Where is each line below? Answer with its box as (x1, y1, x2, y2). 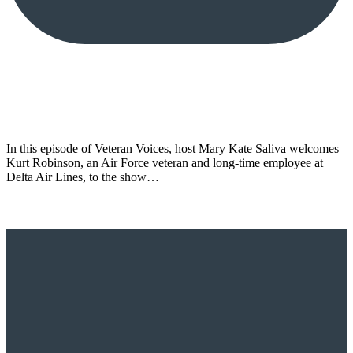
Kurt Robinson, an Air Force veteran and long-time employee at (6, 155, 323, 169)
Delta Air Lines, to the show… (6, 169, 159, 184)
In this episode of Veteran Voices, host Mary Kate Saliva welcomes (6, 141, 339, 155)
